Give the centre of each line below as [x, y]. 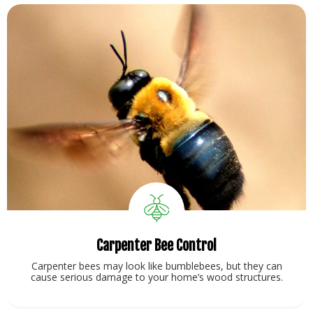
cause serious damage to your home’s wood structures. [156, 277]
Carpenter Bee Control [156, 246]
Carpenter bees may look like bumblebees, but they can [156, 266]
